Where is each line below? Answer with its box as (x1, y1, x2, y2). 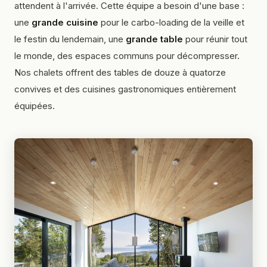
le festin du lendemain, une (14, 33, 126, 45)
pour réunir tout (183, 33, 247, 45)
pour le (98, 17, 131, 29)
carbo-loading (131, 17, 188, 29)
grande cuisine (32, 17, 98, 29)
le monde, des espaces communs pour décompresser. (14, 50, 240, 62)
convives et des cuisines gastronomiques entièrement (14, 83, 236, 95)
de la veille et (188, 17, 244, 29)
